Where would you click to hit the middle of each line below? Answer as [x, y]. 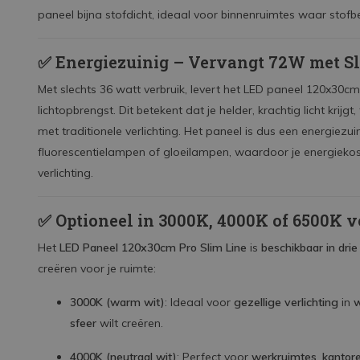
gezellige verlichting [286, 302]
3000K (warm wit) [117, 302]
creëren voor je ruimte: [97, 268]
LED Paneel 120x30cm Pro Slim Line [153, 247]
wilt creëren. [130, 323]
